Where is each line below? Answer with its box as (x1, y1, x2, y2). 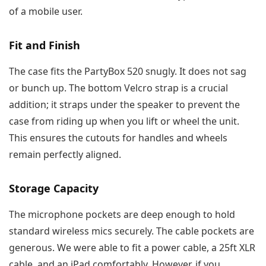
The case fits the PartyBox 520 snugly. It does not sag (9, 65, 246, 78)
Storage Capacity (9, 181, 99, 196)
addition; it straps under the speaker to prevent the (9, 98, 240, 112)
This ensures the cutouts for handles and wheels (9, 131, 227, 145)
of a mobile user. (9, 5, 83, 18)
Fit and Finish (9, 38, 80, 53)
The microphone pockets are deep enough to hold (9, 208, 235, 221)
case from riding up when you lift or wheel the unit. (9, 115, 239, 128)
